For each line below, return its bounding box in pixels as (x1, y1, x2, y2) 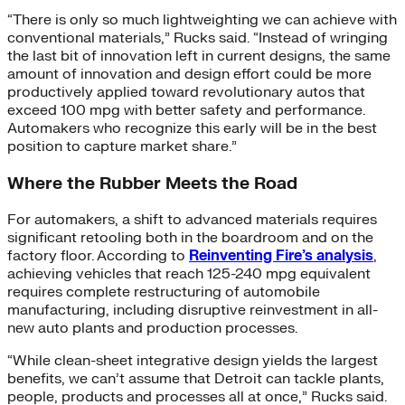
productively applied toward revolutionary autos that (7, 82, 365, 101)
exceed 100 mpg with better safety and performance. (7, 100, 365, 119)
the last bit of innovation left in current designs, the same (7, 46, 391, 65)
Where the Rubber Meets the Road (7, 172, 297, 194)
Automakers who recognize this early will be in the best (7, 118, 377, 137)
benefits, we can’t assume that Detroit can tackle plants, (7, 370, 384, 389)
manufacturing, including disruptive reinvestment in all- (7, 301, 378, 320)
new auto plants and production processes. (7, 319, 297, 338)
